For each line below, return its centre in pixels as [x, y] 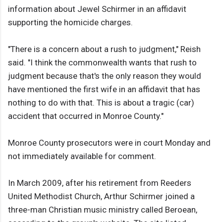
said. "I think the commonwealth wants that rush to [102, 63]
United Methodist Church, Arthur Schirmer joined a [101, 196]
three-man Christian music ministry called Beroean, [103, 210]
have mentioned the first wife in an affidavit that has [104, 89]
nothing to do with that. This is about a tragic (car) [101, 103]
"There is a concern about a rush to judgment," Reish [104, 49]
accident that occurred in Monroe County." [86, 116]
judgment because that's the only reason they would [105, 76]
